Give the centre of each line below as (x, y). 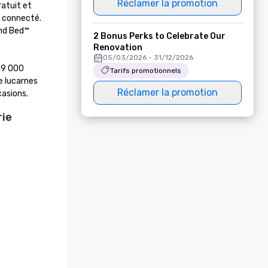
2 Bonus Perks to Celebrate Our (159, 36)
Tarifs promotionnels (146, 71)
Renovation (118, 48)
